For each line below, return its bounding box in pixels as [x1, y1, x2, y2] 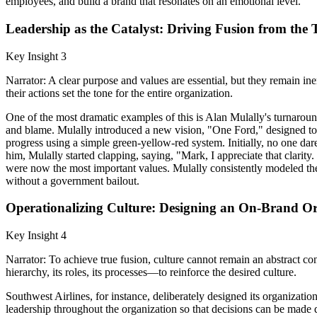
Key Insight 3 [6, 50, 67, 62]
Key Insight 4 [6, 229, 67, 241]
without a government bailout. [6, 174, 139, 187]
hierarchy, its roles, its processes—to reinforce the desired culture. [6, 266, 296, 278]
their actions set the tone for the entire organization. [6, 86, 233, 99]
